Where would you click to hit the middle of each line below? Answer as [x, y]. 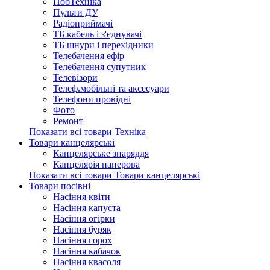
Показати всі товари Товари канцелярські [115, 175]
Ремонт [68, 121]
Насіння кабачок [87, 251]
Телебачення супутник [99, 67]
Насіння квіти [82, 197]
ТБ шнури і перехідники [103, 45]
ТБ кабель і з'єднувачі [97, 34]
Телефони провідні [92, 99]
